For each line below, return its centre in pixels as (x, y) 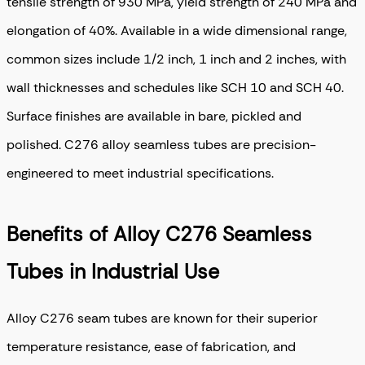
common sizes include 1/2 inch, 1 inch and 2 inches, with (176, 59)
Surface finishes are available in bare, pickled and (154, 116)
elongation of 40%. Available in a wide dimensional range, (177, 30)
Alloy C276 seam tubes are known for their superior (162, 319)
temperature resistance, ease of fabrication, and (151, 347)
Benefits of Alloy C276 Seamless (159, 234)
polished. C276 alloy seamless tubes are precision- (161, 144)
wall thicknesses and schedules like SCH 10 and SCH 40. (175, 87)
